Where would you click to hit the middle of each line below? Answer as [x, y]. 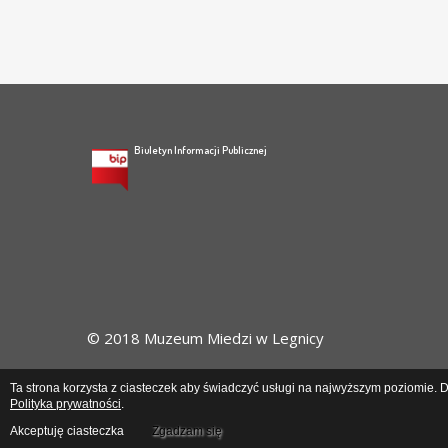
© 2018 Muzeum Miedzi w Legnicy [205, 338]
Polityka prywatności [65, 404]
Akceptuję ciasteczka [67, 431]
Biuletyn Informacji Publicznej [200, 150]
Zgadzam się [187, 431]
